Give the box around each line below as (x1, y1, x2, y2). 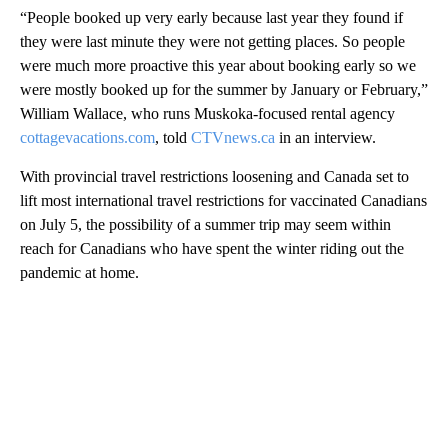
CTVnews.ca (191, 128, 275, 146)
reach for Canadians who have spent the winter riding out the (20, 239, 404, 257)
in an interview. (275, 128, 376, 146)
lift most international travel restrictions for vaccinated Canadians (20, 191, 427, 209)
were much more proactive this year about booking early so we (20, 56, 416, 74)
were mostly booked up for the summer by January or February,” (20, 80, 428, 98)
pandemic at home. (20, 263, 139, 281)
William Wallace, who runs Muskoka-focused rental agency (20, 104, 395, 122)
